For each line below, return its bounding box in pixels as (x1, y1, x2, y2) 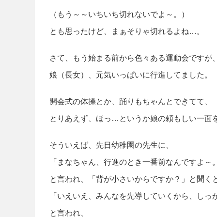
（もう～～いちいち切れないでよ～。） (49, 10, 189, 18)
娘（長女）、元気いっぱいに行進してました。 (49, 70, 212, 79)
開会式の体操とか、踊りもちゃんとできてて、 (49, 97, 212, 106)
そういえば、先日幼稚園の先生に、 (49, 140, 173, 149)
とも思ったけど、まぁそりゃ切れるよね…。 (49, 27, 204, 35)
